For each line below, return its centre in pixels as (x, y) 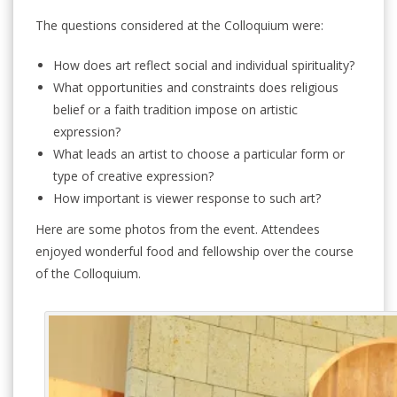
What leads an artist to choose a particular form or (199, 154)
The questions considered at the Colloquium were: (179, 25)
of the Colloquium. (88, 273)
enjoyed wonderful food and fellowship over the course (195, 251)
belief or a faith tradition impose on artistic (175, 109)
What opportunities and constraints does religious (196, 87)
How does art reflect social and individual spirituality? (204, 65)
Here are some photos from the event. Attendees (178, 229)
